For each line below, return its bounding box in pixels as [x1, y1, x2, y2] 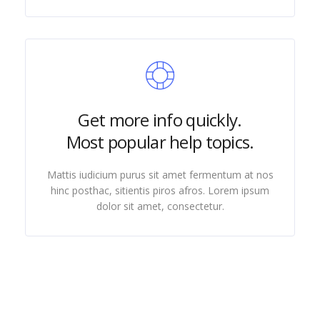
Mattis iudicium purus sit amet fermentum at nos [46, 168, 274, 181]
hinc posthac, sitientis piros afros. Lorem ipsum [51, 184, 269, 197]
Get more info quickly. [78, 108, 242, 131]
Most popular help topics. [66, 130, 254, 154]
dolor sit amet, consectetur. [96, 199, 224, 213]
